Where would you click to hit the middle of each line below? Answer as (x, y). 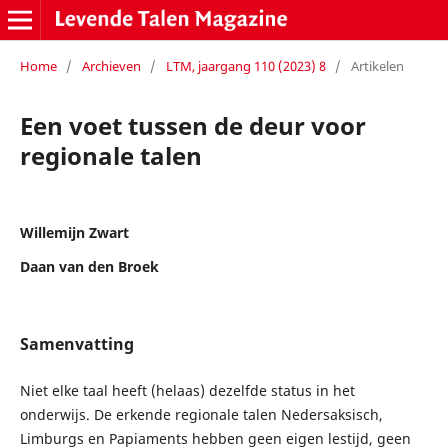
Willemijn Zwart (74, 232)
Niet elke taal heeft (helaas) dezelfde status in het (187, 390)
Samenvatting (76, 343)
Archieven (111, 65)
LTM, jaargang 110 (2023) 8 (245, 65)
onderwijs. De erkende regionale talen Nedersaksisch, (201, 414)
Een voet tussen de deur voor (192, 125)
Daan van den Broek (89, 266)
